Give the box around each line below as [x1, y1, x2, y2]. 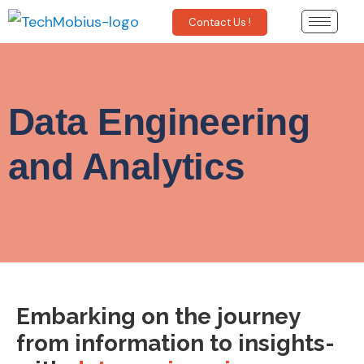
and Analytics [8, 145, 245, 188]
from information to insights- [16, 330, 335, 357]
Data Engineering [8, 101, 310, 144]
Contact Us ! [188, 15, 252, 29]
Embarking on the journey [16, 303, 300, 331]
